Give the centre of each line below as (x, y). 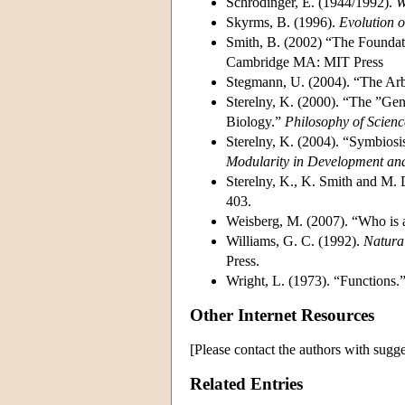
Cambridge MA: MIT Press (305, 61)
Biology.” (255, 121)
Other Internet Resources (282, 315)
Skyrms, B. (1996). (283, 22)
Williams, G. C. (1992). (295, 240)
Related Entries (246, 383)
